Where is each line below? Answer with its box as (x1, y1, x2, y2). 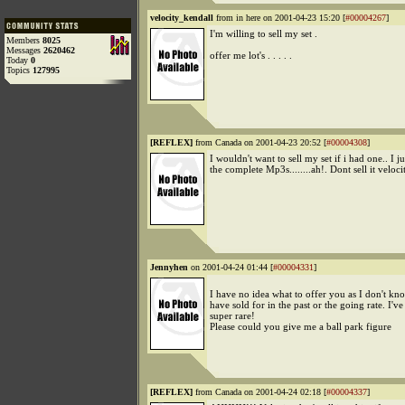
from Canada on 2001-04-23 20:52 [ (193, 137, 326, 147)
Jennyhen (150, 262, 188, 272)
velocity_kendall (150, 13, 213, 23)
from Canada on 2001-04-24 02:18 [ (193, 387, 326, 397)
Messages (6, 45, 43, 55)
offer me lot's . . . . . (210, 50, 292, 61)
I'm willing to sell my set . (210, 28, 317, 39)
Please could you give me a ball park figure (210, 321, 391, 332)
